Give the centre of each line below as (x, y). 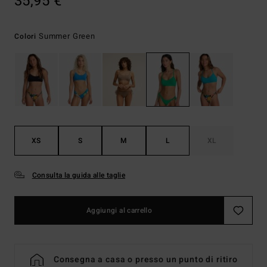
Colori (27, 36)
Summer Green (67, 36)
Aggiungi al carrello (119, 211)
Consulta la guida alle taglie (79, 176)
